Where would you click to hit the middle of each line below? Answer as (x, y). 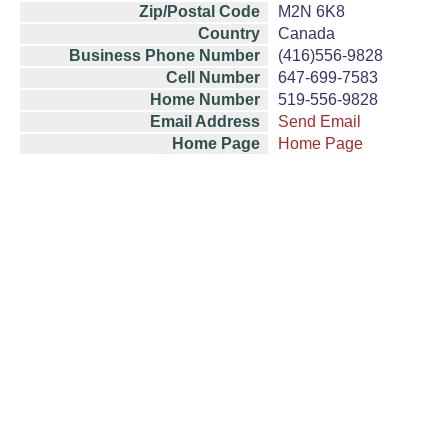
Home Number (205, 99)
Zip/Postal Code (199, 11)
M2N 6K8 (311, 11)
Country (229, 33)
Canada (306, 33)
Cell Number (213, 77)
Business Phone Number (164, 55)
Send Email (319, 121)
